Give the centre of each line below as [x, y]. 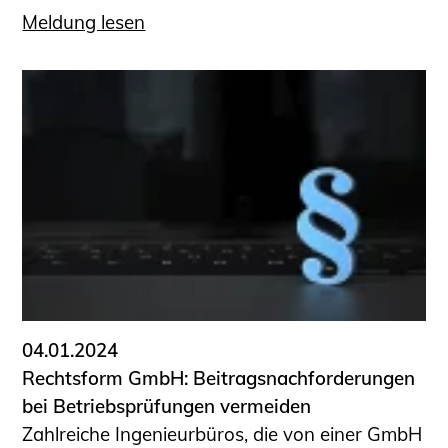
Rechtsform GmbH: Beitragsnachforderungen [219, 378]
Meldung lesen [84, 21]
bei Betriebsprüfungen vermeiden [167, 406]
